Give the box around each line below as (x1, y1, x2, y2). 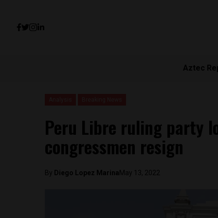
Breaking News (82, 96, 122, 103)
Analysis (49, 96, 72, 103)
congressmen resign (45, 133, 183, 159)
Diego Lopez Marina (54, 169, 119, 177)
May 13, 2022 (119, 169, 160, 177)
